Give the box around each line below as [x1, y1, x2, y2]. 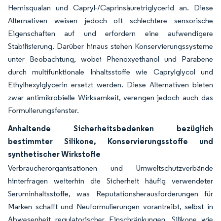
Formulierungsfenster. [8, 106, 79, 115]
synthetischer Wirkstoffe [8, 149, 101, 159]
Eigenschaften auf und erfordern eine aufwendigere [8, 29, 213, 38]
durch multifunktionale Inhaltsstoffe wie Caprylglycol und [8, 67, 213, 76]
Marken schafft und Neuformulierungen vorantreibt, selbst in [8, 202, 213, 211]
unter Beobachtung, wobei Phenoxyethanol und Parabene [8, 54, 213, 64]
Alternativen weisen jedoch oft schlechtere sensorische [8, 16, 213, 25]
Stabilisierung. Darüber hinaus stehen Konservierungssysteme [8, 41, 213, 51]
